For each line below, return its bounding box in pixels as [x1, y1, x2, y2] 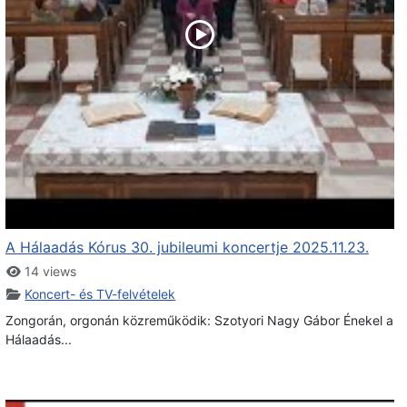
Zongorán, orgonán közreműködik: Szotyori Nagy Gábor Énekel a [5, 312, 393, 328]
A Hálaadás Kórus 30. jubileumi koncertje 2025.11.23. [5, 237, 369, 256]
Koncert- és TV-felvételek [25, 285, 176, 302]
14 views [21, 263, 77, 279]
